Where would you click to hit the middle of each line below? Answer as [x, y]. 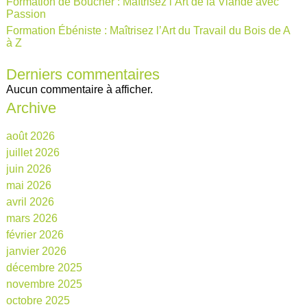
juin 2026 [28, 169]
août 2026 [30, 136]
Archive [31, 108]
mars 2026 [32, 218]
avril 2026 [30, 201]
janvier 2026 [36, 251]
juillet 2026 [33, 152]
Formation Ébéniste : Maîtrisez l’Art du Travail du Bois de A [148, 30]
